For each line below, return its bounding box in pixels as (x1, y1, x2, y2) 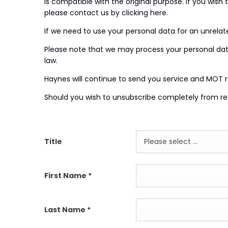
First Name (44, 170, 88, 181)
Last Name (44, 204, 87, 215)
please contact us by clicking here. (44, 7, 168, 18)
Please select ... (144, 136, 197, 147)
